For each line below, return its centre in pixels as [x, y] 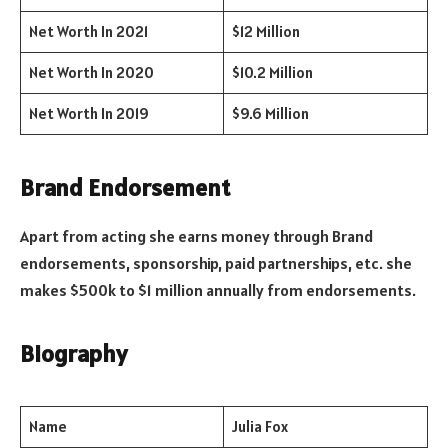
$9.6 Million [270, 113]
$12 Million [265, 31]
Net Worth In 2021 [88, 31]
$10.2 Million [272, 72]
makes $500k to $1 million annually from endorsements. [218, 289]
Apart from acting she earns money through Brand [196, 235]
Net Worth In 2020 [91, 72]
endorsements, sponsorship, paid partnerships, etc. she [216, 262]
